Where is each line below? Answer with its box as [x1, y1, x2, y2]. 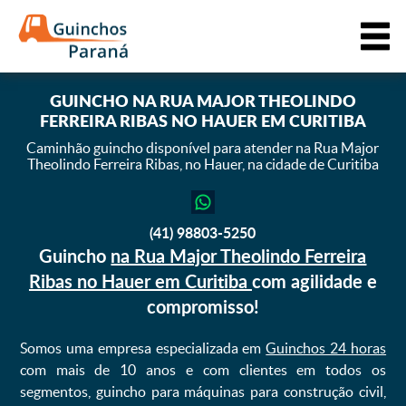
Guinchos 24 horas [266, 340, 387, 356]
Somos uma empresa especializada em [19, 340, 266, 356]
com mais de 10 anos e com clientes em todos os [19, 362, 387, 378]
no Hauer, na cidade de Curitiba [181, 156, 379, 172]
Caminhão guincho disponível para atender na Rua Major [26, 140, 380, 156]
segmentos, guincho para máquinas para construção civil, [19, 383, 387, 400]
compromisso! [146, 294, 259, 319]
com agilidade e [251, 268, 377, 294]
